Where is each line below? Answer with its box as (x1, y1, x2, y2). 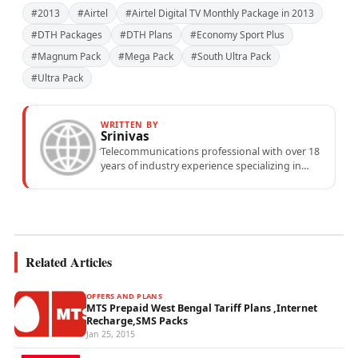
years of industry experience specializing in (101, 159, 301, 173)
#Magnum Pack (31, 50, 101, 64)
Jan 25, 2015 (86, 328, 135, 340)
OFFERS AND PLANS (86, 291, 163, 302)
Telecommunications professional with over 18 (101, 145, 320, 159)
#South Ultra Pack (191, 50, 271, 64)
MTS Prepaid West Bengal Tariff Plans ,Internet (86, 301, 317, 316)
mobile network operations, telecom (101, 173, 273, 188)
